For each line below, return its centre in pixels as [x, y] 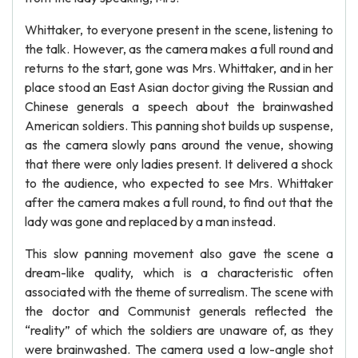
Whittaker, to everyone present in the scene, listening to [179, 30]
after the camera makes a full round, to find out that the [179, 202]
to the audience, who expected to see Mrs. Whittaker [179, 183]
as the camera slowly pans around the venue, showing [179, 145]
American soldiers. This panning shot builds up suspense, [179, 125]
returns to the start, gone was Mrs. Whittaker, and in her [179, 68]
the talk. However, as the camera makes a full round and [179, 49]
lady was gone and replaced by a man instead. [150, 221]
